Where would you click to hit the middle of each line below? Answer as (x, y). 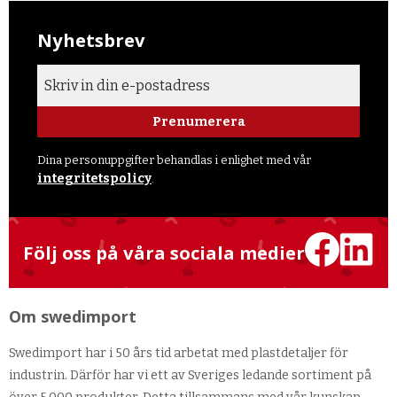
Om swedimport (73, 316)
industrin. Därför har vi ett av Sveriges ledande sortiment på (190, 375)
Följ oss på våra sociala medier (164, 253)
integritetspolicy (94, 178)
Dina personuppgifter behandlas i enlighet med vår (174, 160)
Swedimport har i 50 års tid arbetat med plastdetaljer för (179, 353)
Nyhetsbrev (91, 39)
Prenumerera (198, 121)
